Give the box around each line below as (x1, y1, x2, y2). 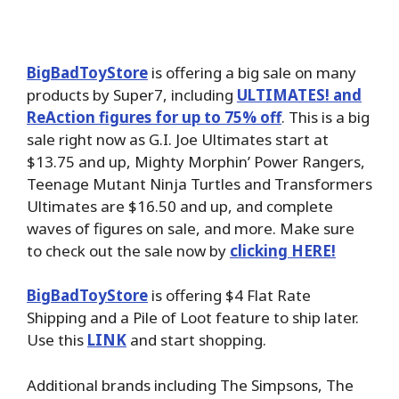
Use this (27, 330, 87, 351)
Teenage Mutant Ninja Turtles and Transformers (27, 173, 372, 194)
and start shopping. (126, 330, 266, 351)
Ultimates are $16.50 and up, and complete (27, 195, 333, 216)
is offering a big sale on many (148, 61, 356, 83)
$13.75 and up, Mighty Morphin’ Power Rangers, (27, 151, 365, 172)
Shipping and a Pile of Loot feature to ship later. (27, 307, 359, 329)
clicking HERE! (230, 240, 336, 261)
